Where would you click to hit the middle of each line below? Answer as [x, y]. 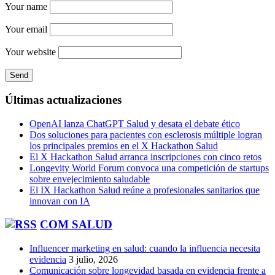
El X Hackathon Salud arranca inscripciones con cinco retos [145, 157]
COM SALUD [76, 225]
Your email [26, 29]
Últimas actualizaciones [63, 99]
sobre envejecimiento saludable [90, 179]
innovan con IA [60, 201]
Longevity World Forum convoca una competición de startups [149, 168]
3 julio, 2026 [93, 260]
